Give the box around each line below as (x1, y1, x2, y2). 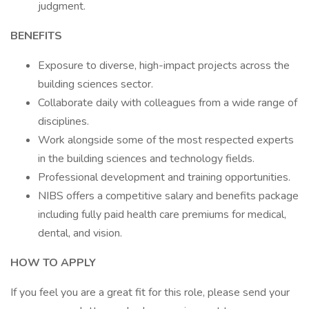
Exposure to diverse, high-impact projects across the (38, 58, 290, 73)
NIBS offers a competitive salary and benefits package (38, 188, 299, 203)
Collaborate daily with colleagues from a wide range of (38, 95, 297, 110)
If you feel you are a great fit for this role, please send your (10, 285, 290, 300)
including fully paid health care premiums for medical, (38, 207, 286, 222)
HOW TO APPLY (10, 255, 96, 270)
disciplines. (38, 114, 89, 129)
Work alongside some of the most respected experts (38, 132, 294, 148)
